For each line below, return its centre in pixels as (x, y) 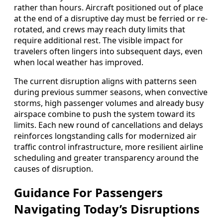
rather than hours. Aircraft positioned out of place (109, 8)
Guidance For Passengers (88, 193)
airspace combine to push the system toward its (105, 114)
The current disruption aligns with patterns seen (105, 81)
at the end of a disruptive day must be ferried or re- (111, 19)
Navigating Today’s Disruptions (107, 209)
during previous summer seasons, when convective (111, 92)
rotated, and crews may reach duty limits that (100, 30)
